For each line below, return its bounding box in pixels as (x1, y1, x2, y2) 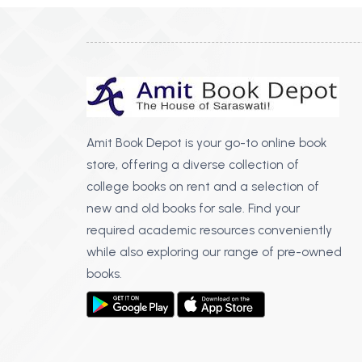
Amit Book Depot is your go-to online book (86, 134, 326, 150)
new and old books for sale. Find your (86, 200, 300, 216)
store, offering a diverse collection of (86, 156, 299, 172)
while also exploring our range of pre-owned (86, 243, 342, 259)
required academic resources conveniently (86, 221, 332, 238)
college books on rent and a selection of (86, 178, 319, 194)
